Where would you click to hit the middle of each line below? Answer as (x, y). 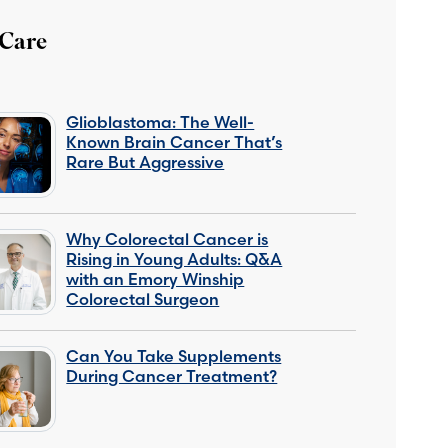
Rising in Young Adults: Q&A (174, 258)
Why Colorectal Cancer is (167, 238)
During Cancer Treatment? (172, 375)
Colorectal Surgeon (143, 298)
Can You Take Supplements (174, 355)
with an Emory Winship (155, 278)
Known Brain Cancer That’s (174, 141)
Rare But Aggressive (145, 161)
